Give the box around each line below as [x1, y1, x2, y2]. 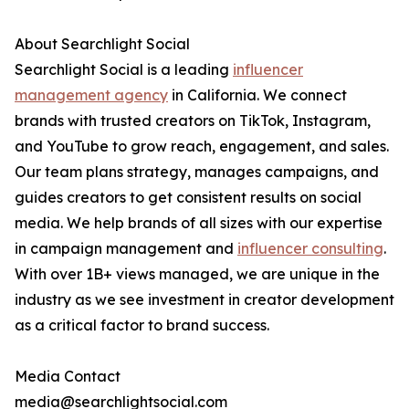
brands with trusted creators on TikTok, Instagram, [15, 111, 371, 131]
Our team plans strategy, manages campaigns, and [15, 163, 379, 182]
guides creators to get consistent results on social [15, 188, 362, 207]
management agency [15, 86, 168, 105]
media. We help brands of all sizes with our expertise [15, 214, 383, 233]
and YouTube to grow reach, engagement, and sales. [15, 137, 389, 156]
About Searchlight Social [15, 35, 190, 54]
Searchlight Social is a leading [15, 60, 233, 79]
